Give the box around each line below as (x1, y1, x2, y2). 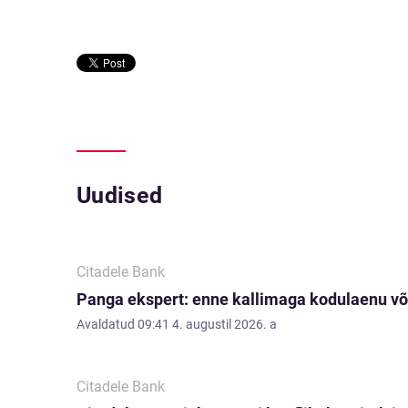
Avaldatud (76, 317, 138, 331)
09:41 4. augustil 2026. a (138, 317, 277, 331)
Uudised (76, 182, 163, 209)
